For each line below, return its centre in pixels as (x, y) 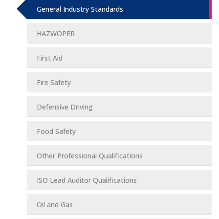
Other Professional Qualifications (90, 156)
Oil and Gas (55, 205)
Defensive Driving (65, 107)
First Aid (50, 58)
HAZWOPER (56, 33)
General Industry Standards (80, 9)
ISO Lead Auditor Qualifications (87, 180)
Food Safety (56, 131)
